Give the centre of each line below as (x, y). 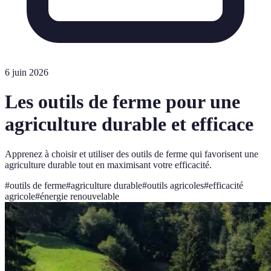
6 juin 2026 (27, 72)
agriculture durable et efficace (129, 124)
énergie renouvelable (80, 196)
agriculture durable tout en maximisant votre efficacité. (108, 165)
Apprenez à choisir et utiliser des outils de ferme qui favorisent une (132, 154)
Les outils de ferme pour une (122, 102)
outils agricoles (175, 185)
